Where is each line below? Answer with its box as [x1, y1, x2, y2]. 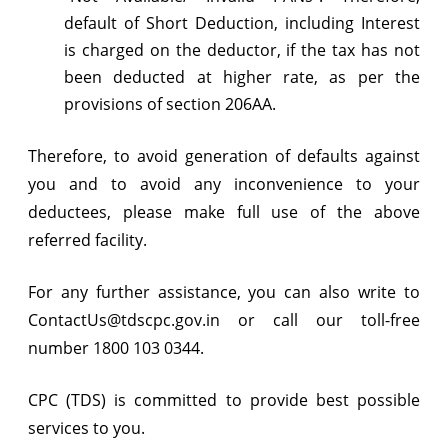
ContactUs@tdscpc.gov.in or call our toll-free [28, 308, 420, 331]
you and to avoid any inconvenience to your [28, 172, 420, 195]
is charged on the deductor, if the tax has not [64, 38, 420, 61]
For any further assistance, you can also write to [28, 280, 420, 303]
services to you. [28, 416, 145, 439]
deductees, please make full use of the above [28, 200, 420, 223]
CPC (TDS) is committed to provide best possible [28, 388, 420, 411]
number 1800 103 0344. [28, 336, 204, 359]
